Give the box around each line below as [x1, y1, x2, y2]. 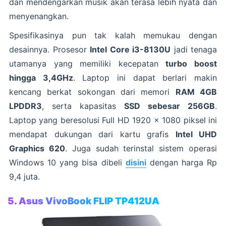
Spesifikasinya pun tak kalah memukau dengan [9, 30, 217, 40]
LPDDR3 [9, 100, 42, 111]
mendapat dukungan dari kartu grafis [9, 129, 176, 139]
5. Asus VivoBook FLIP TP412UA [8, 195, 159, 207]
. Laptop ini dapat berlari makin [73, 72, 217, 83]
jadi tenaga [171, 44, 217, 54]
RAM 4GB [175, 86, 217, 97]
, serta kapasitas [42, 100, 124, 111]
